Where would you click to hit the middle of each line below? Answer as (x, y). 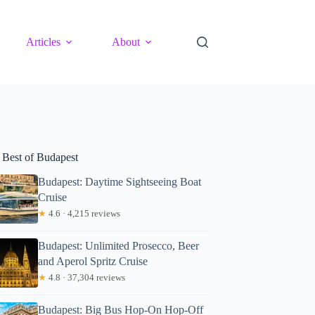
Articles (44, 42)
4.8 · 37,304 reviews (86, 277)
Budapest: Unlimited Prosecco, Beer (119, 245)
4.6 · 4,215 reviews (84, 213)
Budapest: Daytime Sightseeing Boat (120, 181)
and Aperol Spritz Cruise (93, 261)
